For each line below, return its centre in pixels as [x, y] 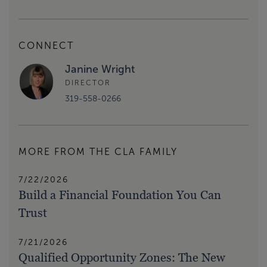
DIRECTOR [88, 83]
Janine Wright [100, 69]
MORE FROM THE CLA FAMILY [98, 152]
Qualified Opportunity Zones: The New [122, 258]
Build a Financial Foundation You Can [120, 195]
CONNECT [46, 46]
